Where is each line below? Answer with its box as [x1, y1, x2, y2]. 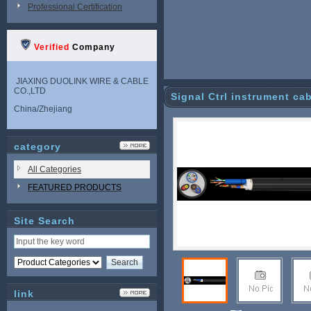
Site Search [14, 215, 75, 226]
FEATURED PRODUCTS [28, 183, 121, 192]
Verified [34, 42, 69, 52]
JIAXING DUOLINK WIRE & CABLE [14, 76, 149, 86]
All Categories [28, 165, 81, 174]
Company [69, 42, 115, 52]
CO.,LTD [14, 86, 46, 96]
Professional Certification [28, 2, 122, 12]
